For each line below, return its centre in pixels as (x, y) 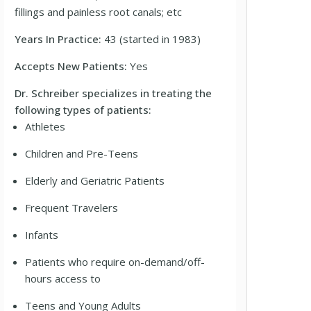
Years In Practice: (60, 39)
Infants (42, 235)
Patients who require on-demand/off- (115, 262)
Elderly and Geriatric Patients (95, 180)
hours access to (63, 278)
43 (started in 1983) (153, 39)
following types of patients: (83, 110)
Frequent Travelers (72, 208)
